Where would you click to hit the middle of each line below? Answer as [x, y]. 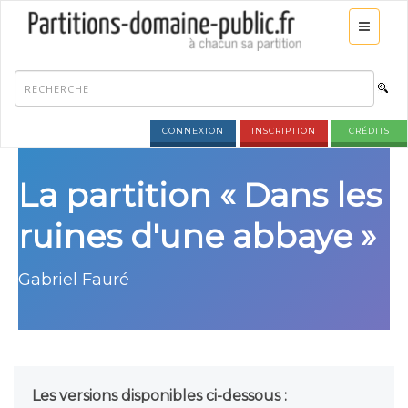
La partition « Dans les [200, 195]
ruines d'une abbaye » [197, 236]
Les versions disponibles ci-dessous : [159, 396]
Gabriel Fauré [74, 280]
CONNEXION [193, 131]
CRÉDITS [369, 131]
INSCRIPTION [284, 131]
